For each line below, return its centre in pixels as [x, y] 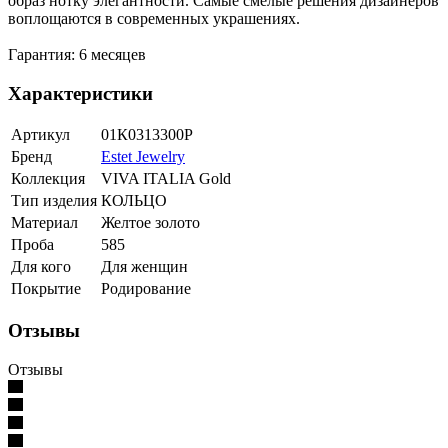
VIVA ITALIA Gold [166, 179]
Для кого [41, 267]
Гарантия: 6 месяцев [77, 55]
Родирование [146, 289]
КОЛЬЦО [134, 201]
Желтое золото [150, 223]
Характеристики [80, 93]
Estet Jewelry [143, 157]
